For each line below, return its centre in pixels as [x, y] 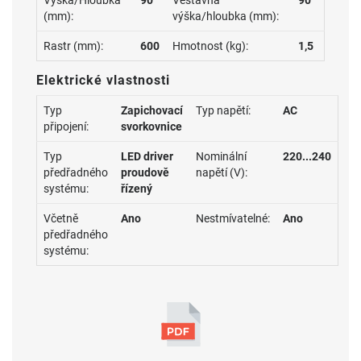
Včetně [61, 218]
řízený [137, 189]
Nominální [221, 156]
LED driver [147, 156]
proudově [145, 172]
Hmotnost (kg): [210, 46]
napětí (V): [222, 172]
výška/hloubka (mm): [226, 16]
